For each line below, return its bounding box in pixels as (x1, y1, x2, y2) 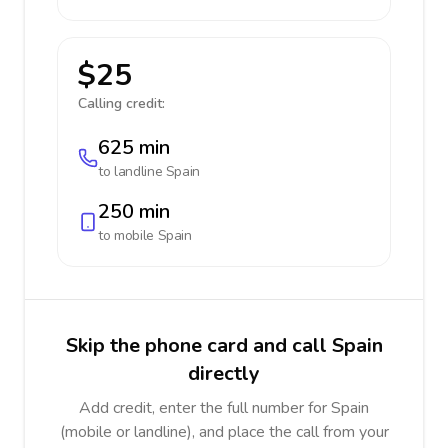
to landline (98, 162, 166, 181)
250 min (98, 198, 170, 225)
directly (188, 360, 260, 387)
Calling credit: (78, 94, 165, 113)
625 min (98, 134, 170, 161)
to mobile (98, 226, 158, 245)
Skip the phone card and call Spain (65, 332, 383, 359)
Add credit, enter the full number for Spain (79, 397, 369, 419)
